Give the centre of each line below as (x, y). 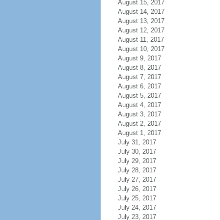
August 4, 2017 (139, 105)
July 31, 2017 (137, 142)
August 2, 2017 (139, 124)
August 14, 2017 (141, 12)
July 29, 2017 (137, 161)
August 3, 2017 (139, 114)
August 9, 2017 (139, 58)
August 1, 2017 (139, 133)
